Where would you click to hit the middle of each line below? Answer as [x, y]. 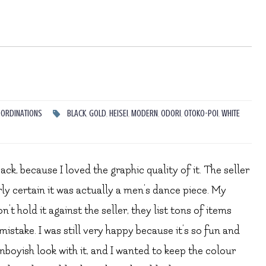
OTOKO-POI [201, 113]
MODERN [144, 113]
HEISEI [118, 113]
